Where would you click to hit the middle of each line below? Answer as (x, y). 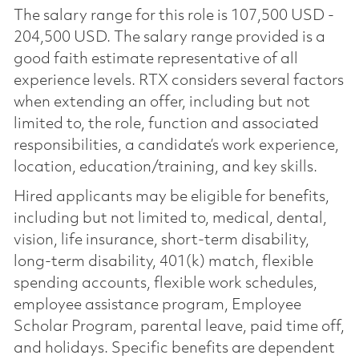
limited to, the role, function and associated (166, 124)
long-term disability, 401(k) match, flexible (163, 262)
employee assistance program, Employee (157, 305)
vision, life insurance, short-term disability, (161, 240)
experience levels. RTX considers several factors (178, 81)
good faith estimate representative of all (155, 59)
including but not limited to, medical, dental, (170, 218)
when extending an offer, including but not (161, 102)
